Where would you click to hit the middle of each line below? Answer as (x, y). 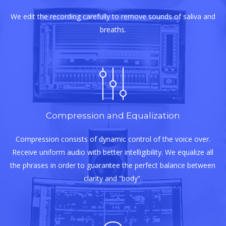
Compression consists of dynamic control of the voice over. (113, 139)
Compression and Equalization (113, 116)
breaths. (113, 30)
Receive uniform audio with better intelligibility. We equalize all (113, 152)
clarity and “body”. (113, 179)
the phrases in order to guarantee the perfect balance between (113, 165)
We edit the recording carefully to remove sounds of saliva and (113, 17)
